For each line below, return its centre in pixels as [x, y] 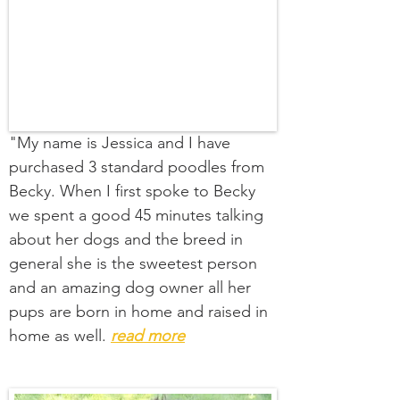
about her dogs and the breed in [126, 239]
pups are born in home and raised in [138, 312]
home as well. [60, 336]
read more [148, 336]
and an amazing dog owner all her [130, 287]
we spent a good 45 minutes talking [136, 215]
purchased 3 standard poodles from [137, 167]
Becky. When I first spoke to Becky [132, 191]
